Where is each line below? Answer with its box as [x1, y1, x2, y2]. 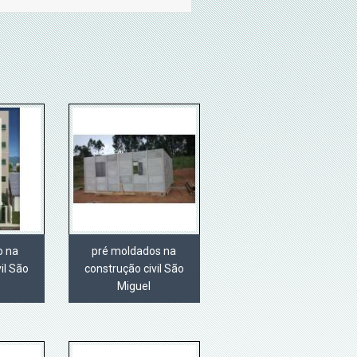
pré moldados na [92, 245, 177, 258]
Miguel [117, 280, 151, 293]
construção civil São [84, 262, 184, 276]
